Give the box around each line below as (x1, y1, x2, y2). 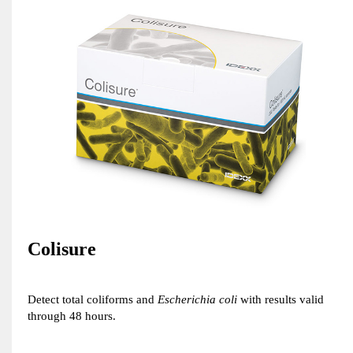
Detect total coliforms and (28, 292, 158, 306)
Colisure (28, 238, 96, 259)
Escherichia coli (158, 292, 237, 306)
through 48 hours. (28, 309, 116, 322)
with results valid (237, 292, 324, 306)
